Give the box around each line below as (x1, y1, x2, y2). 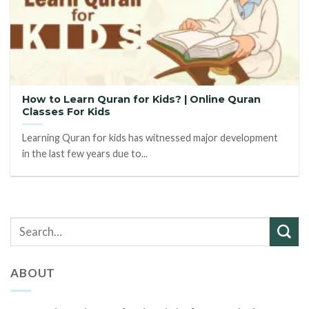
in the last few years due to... (22, 147, 148, 159)
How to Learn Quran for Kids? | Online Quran (22, 93, 261, 106)
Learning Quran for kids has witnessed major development (22, 131, 279, 143)
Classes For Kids (22, 106, 111, 119)
